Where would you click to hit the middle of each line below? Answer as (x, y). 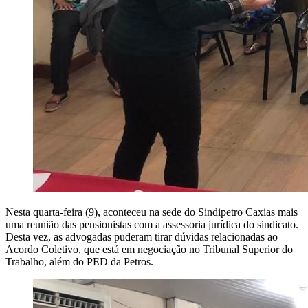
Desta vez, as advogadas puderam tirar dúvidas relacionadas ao (142, 237)
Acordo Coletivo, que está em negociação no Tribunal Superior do (149, 250)
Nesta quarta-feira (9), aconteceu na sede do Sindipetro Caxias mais (152, 212)
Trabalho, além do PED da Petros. (79, 262)
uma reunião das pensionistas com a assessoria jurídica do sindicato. (152, 225)
